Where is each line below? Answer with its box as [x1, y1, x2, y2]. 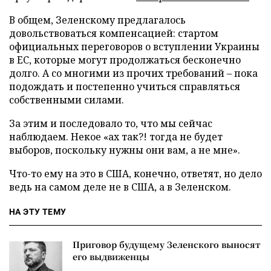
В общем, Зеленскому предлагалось [9, 13, 186, 27]
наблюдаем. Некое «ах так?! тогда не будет [9, 129, 223, 143]
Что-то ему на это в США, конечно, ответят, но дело [9, 166, 262, 180]
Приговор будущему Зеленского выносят [73, 238, 261, 250]
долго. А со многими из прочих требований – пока [9, 66, 258, 80]
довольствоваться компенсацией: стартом [9, 26, 218, 40]
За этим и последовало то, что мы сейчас [9, 116, 212, 130]
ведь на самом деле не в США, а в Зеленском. [9, 180, 231, 194]
